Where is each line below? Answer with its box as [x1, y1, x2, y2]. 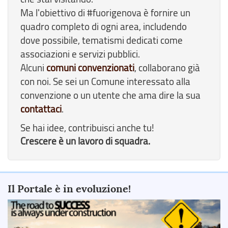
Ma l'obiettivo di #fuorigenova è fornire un [20, 6, 190, 19]
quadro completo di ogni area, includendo [20, 19, 187, 33]
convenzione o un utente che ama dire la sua [20, 88, 201, 102]
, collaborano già [134, 61, 200, 74]
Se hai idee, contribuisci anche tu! [20, 121, 154, 134]
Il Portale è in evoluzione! [8, 181, 131, 195]
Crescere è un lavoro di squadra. [20, 134, 150, 148]
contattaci [20, 102, 62, 116]
